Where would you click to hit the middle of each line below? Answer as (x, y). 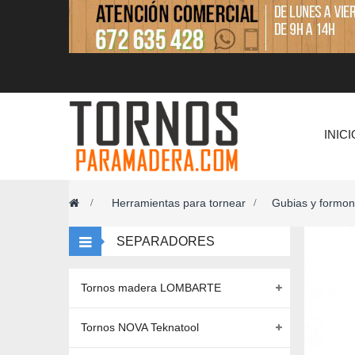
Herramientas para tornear (179, 203)
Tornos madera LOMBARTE (151, 288)
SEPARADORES (166, 241)
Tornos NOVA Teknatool (140, 327)
